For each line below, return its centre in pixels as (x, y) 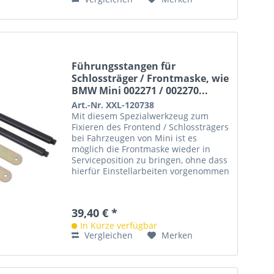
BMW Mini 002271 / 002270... (140, 90)
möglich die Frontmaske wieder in (141, 149)
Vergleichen (108, 235)
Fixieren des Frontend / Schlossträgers (150, 127)
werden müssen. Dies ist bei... (134, 182)
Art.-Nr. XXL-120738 (113, 105)
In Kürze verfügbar (119, 225)
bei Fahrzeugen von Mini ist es (135, 138)
